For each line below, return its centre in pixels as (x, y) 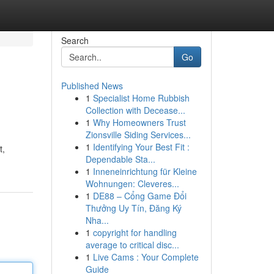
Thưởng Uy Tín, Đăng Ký (133, 208)
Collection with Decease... (135, 110)
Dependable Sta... (120, 159)
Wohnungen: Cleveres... (132, 183)
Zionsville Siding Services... (138, 135)
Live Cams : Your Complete (146, 257)
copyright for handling (135, 232)
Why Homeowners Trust (139, 122)
